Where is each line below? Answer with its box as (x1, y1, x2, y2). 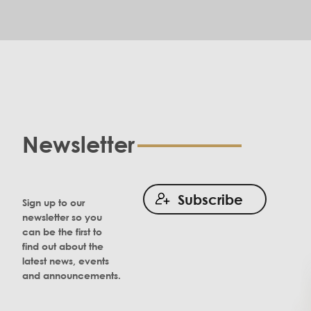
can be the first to (22, 226, 102, 238)
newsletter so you (22, 211, 102, 224)
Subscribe (178, 191, 243, 208)
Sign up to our (22, 196, 85, 209)
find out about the (22, 240, 103, 253)
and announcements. (22, 269, 121, 282)
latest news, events (22, 255, 109, 267)
